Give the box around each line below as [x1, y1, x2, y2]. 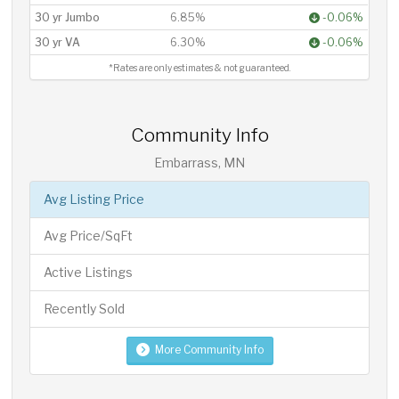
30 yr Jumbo [35, 11, 101, 24]
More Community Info [154, 343, 264, 356]
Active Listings [44, 265, 134, 280]
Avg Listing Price [44, 191, 145, 207]
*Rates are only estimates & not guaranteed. [108, 62, 290, 74]
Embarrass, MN [154, 155, 245, 170]
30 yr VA [35, 36, 81, 49]
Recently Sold [44, 301, 126, 316]
